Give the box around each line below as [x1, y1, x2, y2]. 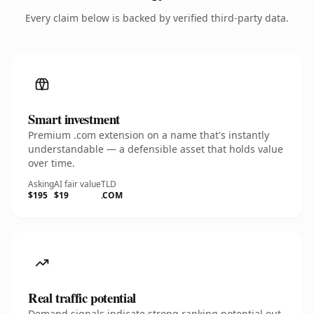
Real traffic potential [28, 288, 136, 307]
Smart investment [28, 109, 121, 128]
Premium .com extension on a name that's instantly [28, 128, 269, 142]
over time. [28, 156, 75, 170]
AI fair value [54, 178, 101, 190]
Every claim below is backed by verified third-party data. [25, 11, 289, 25]
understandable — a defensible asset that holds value [28, 142, 283, 156]
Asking [28, 178, 54, 190]
